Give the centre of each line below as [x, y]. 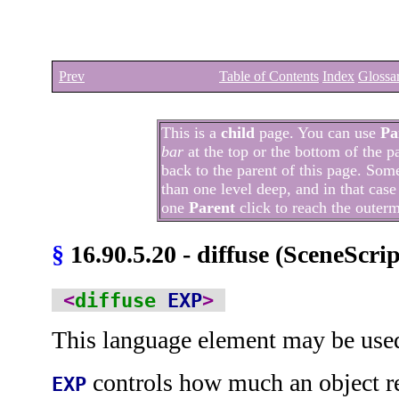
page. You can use [318, 133]
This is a [191, 133]
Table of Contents [269, 76]
